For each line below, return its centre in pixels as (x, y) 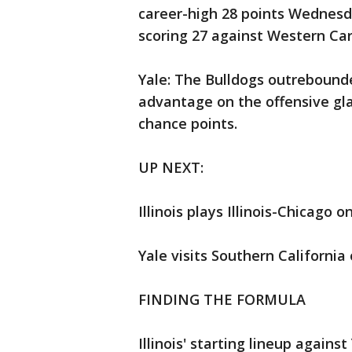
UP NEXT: (171, 168)
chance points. (188, 124)
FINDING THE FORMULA (222, 300)
